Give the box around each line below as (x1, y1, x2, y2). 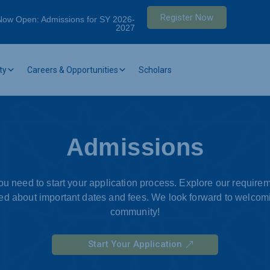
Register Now (160, 11, 213, 23)
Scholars (139, 64, 172, 75)
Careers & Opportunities (27, 64, 118, 75)
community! (110, 206, 160, 217)
